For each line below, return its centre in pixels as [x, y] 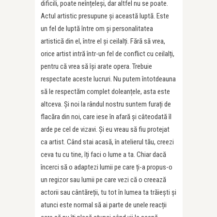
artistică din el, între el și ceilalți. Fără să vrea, [103, 41]
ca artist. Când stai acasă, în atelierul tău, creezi [107, 142]
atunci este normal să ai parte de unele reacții [104, 205]
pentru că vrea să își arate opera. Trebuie [96, 67]
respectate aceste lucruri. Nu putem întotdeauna [108, 79]
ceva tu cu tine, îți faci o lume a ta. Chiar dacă [103, 155]
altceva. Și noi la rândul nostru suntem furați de [106, 104]
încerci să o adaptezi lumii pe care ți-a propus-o [107, 167]
